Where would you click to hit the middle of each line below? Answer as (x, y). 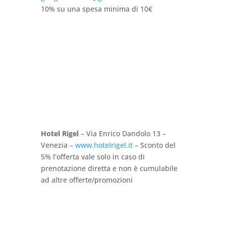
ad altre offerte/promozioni (87, 180)
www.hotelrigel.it (104, 145)
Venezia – (58, 145)
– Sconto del (154, 145)
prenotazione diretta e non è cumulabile (109, 168)
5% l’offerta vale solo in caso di (93, 157)
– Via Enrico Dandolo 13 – (122, 134)
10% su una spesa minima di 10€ (96, 9)
